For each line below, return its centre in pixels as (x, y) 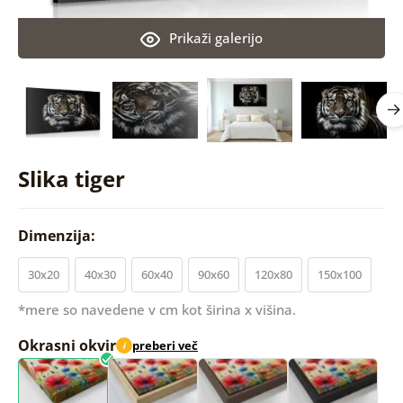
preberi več (165, 346)
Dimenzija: (58, 235)
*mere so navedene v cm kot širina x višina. (157, 309)
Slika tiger (71, 178)
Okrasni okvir (67, 345)
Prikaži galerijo (215, 37)
